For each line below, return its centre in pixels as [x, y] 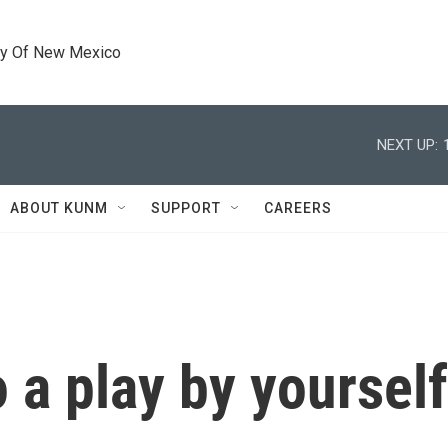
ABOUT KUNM [59, 208]
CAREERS [298, 208]
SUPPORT [186, 208]
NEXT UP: [407, 144]
